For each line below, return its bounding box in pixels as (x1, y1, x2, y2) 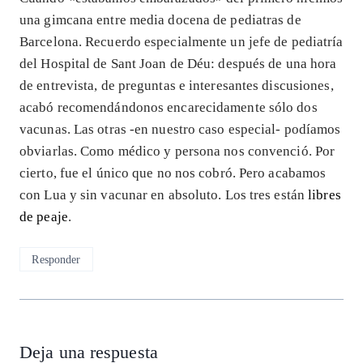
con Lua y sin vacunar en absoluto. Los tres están (19, 187, 309, 203)
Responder (32, 252, 81, 266)
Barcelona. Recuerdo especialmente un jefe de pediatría (19, 34, 344, 50)
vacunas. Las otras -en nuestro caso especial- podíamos (19, 122, 341, 138)
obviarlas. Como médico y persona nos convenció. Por (19, 143, 335, 160)
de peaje (19, 209, 68, 225)
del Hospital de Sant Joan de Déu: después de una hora (19, 56, 337, 72)
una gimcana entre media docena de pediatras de (19, 12, 301, 28)
